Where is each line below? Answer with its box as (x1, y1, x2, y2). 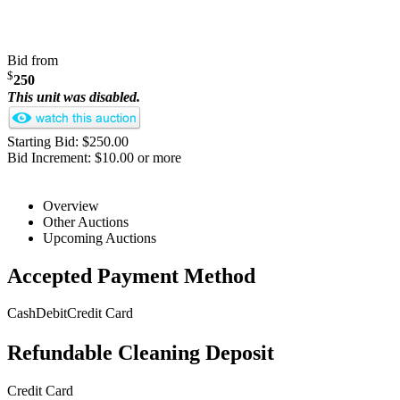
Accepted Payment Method (7, 263, 255, 287)
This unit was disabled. (7, 88, 140, 104)
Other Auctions (43, 213, 129, 229)
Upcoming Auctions (43, 229, 156, 246)
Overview (43, 197, 99, 213)
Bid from (7, 53, 58, 69)
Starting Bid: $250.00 (7, 133, 129, 149)
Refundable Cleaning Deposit (7, 341, 274, 365)
